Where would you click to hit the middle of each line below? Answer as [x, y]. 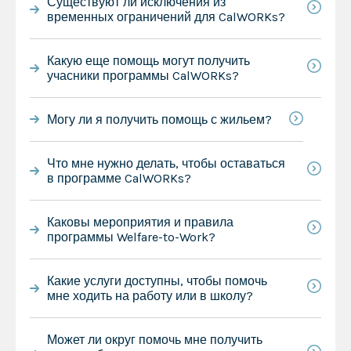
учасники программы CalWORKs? [143, 75]
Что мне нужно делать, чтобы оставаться [166, 163]
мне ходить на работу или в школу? [150, 295]
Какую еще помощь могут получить [148, 60]
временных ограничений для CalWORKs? [166, 16]
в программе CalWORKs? [119, 178]
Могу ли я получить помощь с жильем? [159, 119]
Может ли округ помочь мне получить [154, 339]
